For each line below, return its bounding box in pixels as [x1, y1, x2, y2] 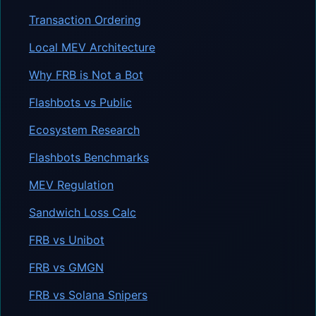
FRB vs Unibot [29, 232, 104, 247]
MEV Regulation [29, 177, 114, 192]
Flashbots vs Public [29, 95, 132, 109]
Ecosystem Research [29, 122, 140, 137]
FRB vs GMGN [29, 260, 104, 274]
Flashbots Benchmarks [29, 150, 149, 164]
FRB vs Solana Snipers [29, 287, 147, 302]
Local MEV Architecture [29, 39, 155, 54]
